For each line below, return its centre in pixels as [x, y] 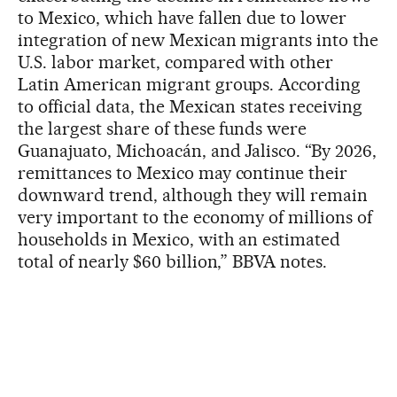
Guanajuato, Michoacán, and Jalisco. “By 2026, [198, 150]
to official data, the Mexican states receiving [191, 106]
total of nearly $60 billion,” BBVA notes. [173, 261]
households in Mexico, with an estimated [179, 239]
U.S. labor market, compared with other [176, 62]
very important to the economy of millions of [195, 217]
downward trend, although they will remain [193, 195]
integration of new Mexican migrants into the [198, 39]
